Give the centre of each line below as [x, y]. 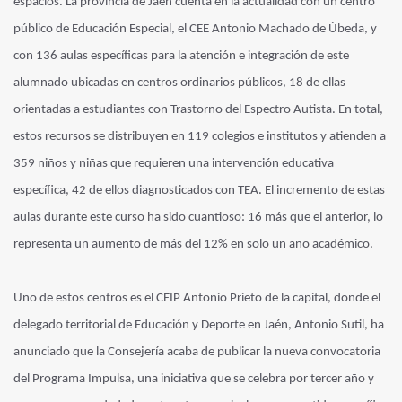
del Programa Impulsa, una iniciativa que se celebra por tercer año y [194, 379]
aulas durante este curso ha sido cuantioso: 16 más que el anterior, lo [198, 217]
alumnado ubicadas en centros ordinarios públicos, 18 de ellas [179, 83]
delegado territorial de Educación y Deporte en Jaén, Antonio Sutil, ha [199, 325]
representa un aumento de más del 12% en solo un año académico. [195, 244]
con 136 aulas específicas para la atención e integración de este [181, 56]
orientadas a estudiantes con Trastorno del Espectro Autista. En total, [198, 109]
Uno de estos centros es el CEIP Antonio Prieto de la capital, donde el [197, 298]
